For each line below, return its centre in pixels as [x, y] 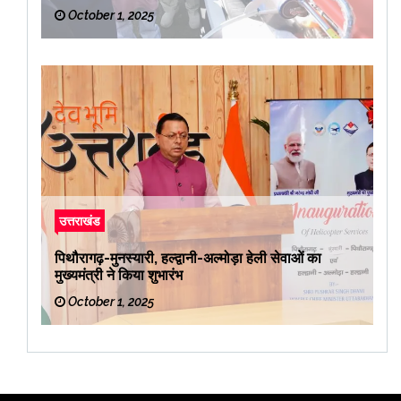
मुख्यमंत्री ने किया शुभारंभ [119, 275]
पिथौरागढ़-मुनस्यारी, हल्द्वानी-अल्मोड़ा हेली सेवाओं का [188, 258]
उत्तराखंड [80, 220]
